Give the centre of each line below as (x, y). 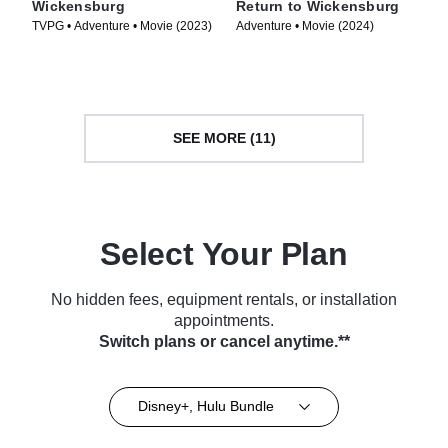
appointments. (224, 320)
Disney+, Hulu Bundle (205, 406)
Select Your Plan (224, 253)
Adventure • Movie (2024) (305, 25)
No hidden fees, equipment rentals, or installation (224, 299)
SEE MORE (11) (224, 138)
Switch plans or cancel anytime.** (224, 341)
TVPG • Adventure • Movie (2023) (122, 25)
